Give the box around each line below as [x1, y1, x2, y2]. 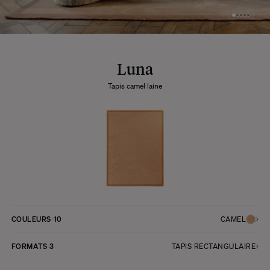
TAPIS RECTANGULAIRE [171, 241, 256, 251]
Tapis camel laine [107, 81, 162, 90]
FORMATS [11, 241, 48, 251]
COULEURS [11, 214, 51, 224]
